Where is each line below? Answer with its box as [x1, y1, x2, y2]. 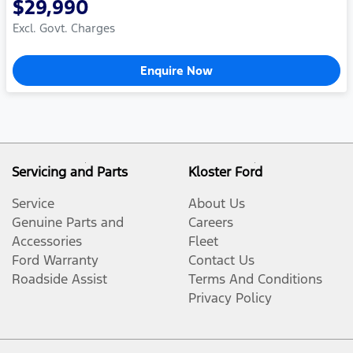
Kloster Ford [188, 163, 262, 181]
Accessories [12, 232, 82, 251]
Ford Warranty [12, 251, 98, 269]
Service [12, 195, 54, 213]
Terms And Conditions [188, 270, 322, 288]
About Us [188, 195, 245, 213]
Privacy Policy [188, 289, 272, 307]
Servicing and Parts [12, 163, 128, 181]
